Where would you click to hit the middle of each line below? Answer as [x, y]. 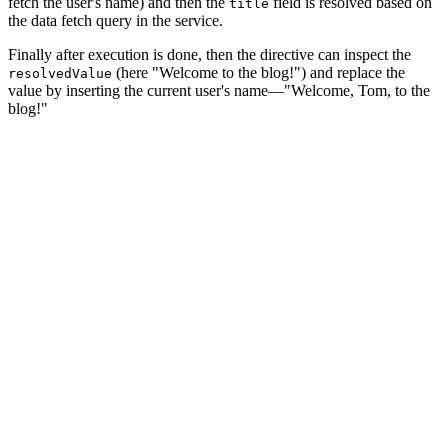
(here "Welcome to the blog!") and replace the [258, 72]
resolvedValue [60, 73]
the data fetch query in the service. [115, 20]
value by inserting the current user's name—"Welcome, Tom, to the [219, 90]
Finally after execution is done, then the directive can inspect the [209, 54]
